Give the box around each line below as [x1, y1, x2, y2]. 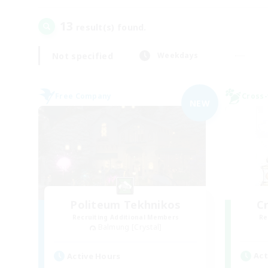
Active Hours [67, 250, 121, 261]
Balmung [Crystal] [98, 222, 162, 232]
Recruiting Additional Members [72, 213, 179, 221]
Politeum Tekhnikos [70, 197, 181, 212]
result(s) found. [73, 22, 147, 33]
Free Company [55, 91, 112, 101]
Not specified [52, 50, 113, 62]
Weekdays [157, 50, 199, 60]
